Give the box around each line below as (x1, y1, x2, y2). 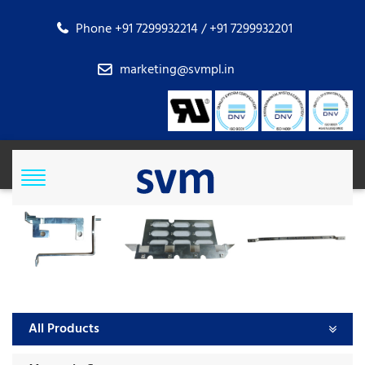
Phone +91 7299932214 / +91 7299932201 (75, 19, 292, 40)
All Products (29, 318, 99, 340)
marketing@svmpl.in (120, 59, 235, 81)
